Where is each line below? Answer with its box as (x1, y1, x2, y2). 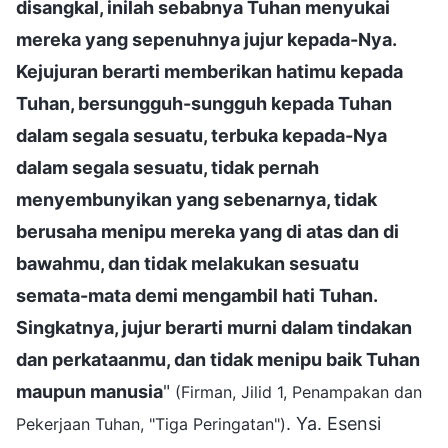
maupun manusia (16, 380, 163, 402)
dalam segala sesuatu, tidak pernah (16, 156, 319, 178)
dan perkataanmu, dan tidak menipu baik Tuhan (16, 348, 420, 370)
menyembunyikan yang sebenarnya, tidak (16, 188, 377, 210)
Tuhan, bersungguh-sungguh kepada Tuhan (16, 92, 392, 114)
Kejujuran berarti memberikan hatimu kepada (16, 60, 403, 82)
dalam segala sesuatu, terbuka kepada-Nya (16, 124, 387, 146)
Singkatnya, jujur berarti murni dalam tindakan (16, 316, 412, 338)
